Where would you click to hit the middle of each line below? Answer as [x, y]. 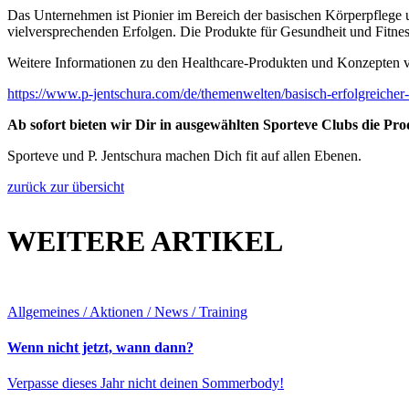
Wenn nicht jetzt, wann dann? [100, 348]
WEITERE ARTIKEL [145, 241]
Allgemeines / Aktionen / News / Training [127, 311]
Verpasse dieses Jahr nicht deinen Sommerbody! [146, 383]
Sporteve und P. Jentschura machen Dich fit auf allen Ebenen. [184, 155]
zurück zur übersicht [66, 186]
